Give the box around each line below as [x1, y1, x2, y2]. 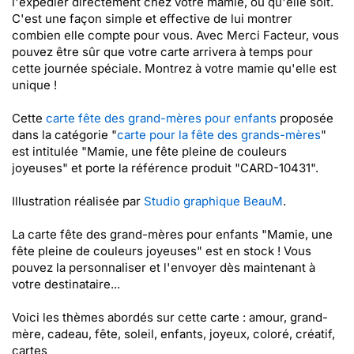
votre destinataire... [12, 277, 120, 292]
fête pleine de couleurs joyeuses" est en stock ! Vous [12, 243, 311, 258]
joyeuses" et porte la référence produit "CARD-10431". [12, 160, 318, 175]
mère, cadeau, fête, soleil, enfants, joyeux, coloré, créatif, [12, 326, 335, 341]
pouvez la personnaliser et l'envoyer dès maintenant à [12, 260, 315, 275]
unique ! [12, 77, 57, 92]
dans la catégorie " [12, 127, 117, 142]
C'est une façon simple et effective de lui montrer [12, 11, 292, 26]
